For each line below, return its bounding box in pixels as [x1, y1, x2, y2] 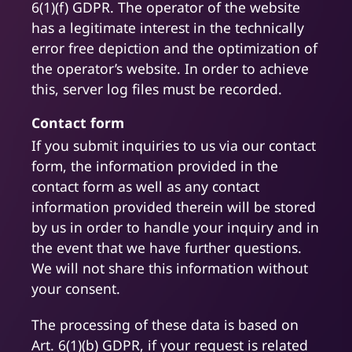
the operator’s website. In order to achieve [31, 59, 309, 79]
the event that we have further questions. [31, 238, 302, 258]
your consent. [31, 279, 120, 299]
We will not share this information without [31, 258, 308, 278]
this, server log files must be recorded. [31, 79, 282, 99]
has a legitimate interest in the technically [31, 18, 304, 38]
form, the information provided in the [31, 156, 278, 176]
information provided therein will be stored [31, 197, 316, 217]
